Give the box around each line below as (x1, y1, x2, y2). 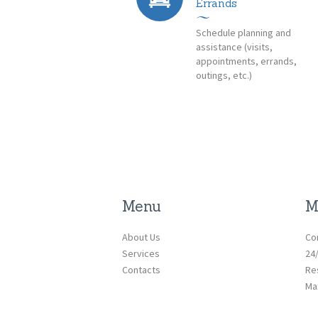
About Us (122, 230, 161, 243)
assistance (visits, (196, 40, 273, 54)
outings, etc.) (196, 69, 253, 82)
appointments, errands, (196, 55, 297, 68)
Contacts (122, 263, 161, 276)
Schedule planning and (196, 26, 292, 40)
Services (122, 246, 160, 260)
